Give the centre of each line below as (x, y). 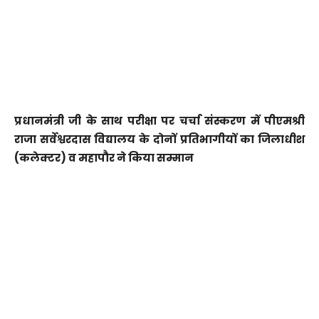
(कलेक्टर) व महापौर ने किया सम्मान (104, 158)
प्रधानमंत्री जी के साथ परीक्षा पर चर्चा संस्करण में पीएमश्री (159, 121)
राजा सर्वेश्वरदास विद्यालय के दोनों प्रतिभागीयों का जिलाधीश (159, 140)
